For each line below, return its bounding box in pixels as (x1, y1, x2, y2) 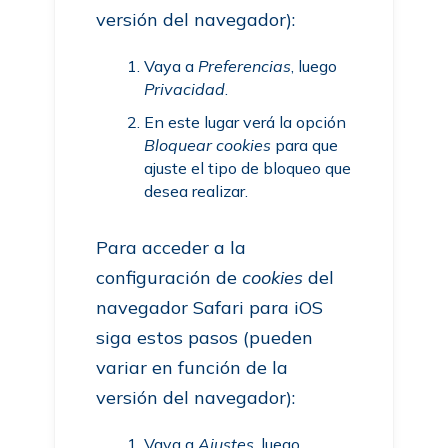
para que (271, 135, 339, 155)
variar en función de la (96, 356, 289, 379)
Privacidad (144, 79, 226, 99)
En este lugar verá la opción (144, 112, 347, 132)
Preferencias (198, 56, 292, 76)
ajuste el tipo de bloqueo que (144, 158, 352, 178)
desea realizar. (144, 181, 249, 201)
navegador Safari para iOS (96, 296, 324, 319)
